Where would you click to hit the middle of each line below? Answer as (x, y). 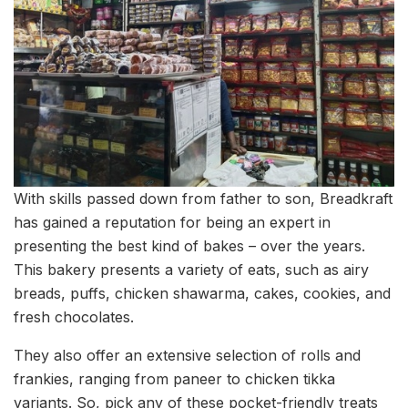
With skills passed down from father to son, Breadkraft (203, 199)
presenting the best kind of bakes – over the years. (189, 246)
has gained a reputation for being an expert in (172, 223)
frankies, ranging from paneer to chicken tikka (174, 379)
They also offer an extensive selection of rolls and (187, 356)
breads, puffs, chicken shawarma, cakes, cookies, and (202, 294)
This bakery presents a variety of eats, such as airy (191, 270)
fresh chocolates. (74, 317)
